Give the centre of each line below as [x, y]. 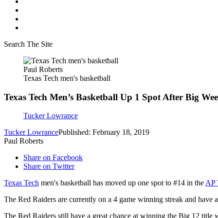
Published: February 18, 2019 [104, 132]
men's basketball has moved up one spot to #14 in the [122, 183]
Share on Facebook [53, 158]
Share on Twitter [49, 166]
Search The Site [28, 44]
